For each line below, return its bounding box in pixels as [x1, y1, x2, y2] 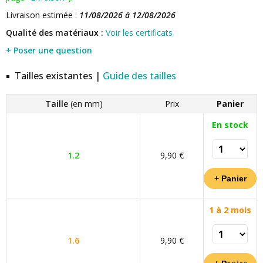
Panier [216, 98, 244, 109]
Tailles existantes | [15, 69, 103, 82]
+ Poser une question [6, 45, 92, 56]
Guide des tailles [103, 69, 176, 82]
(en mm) [68, 98, 103, 109]
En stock [212, 119, 248, 130]
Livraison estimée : [6, 9, 79, 21]
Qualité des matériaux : [6, 27, 103, 38]
